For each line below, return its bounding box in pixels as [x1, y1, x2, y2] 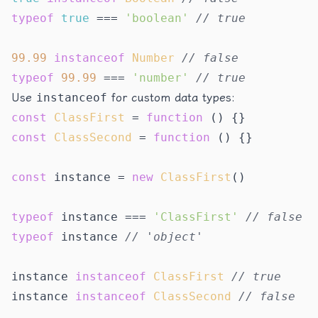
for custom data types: [107, 91, 235, 104]
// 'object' [125, 230, 203, 243]
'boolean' [125, 11, 189, 25]
